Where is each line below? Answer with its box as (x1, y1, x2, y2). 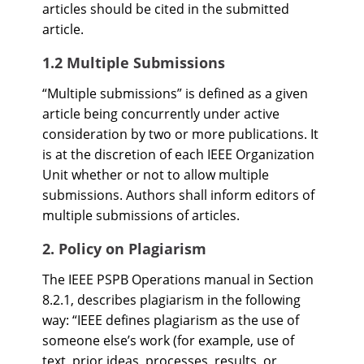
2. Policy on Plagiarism (42, 239, 206, 258)
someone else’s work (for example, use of (42, 331, 294, 349)
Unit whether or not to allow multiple (42, 166, 269, 184)
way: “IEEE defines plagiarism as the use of (42, 311, 299, 329)
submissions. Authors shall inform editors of (42, 186, 314, 204)
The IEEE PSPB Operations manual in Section (42, 271, 314, 288)
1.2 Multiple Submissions (42, 53, 225, 72)
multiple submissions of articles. (42, 206, 240, 224)
